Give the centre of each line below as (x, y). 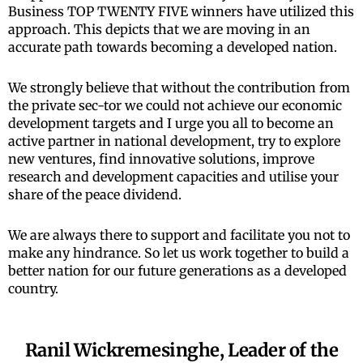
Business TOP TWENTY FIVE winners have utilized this (181, 11)
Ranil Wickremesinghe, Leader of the (181, 350)
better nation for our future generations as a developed (177, 270)
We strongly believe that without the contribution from (179, 87)
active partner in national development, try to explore (174, 141)
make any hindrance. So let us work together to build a (179, 252)
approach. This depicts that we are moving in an (159, 29)
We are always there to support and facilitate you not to (179, 235)
